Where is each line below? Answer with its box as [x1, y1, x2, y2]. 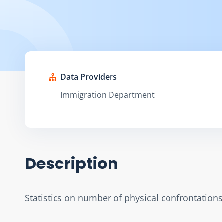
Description [25, 152, 118, 174]
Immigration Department [60, 89, 155, 100]
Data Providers [60, 71, 117, 82]
